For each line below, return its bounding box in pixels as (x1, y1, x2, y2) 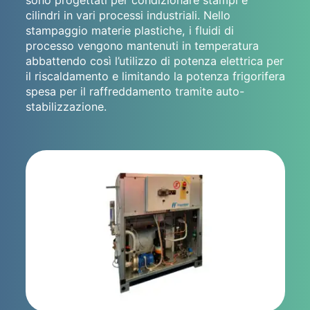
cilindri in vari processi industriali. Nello (25, 8, 230, 22)
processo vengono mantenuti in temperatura (25, 38, 259, 53)
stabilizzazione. (25, 99, 107, 113)
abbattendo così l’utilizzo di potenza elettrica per (25, 53, 284, 68)
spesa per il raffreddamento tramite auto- (25, 84, 244, 98)
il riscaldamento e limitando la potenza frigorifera (25, 69, 285, 83)
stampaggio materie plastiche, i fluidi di (25, 23, 234, 37)
